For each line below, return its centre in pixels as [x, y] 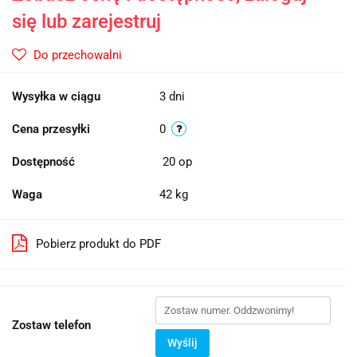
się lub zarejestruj [86, 22]
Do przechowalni [78, 55]
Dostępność [43, 162]
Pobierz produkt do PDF [98, 244]
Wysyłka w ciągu [56, 97]
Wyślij [182, 343]
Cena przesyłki [51, 129]
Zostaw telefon [51, 326]
